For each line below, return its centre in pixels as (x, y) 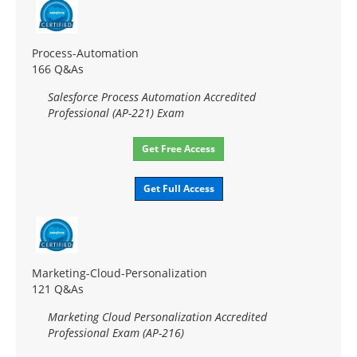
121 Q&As (58, 288)
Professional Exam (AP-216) (116, 332)
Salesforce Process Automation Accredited (152, 96)
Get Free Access (178, 148)
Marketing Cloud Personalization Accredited (157, 316)
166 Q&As (58, 69)
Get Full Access (178, 188)
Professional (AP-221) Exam (116, 112)
